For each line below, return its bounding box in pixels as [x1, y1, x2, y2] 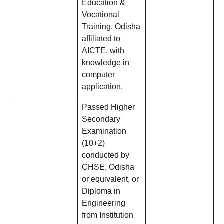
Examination [82, 127, 126, 136]
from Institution [82, 211, 133, 220]
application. [82, 82, 123, 91]
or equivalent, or [82, 175, 139, 184]
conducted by [82, 151, 129, 160]
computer [82, 70, 115, 79]
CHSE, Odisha [82, 163, 134, 172]
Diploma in [82, 187, 120, 196]
